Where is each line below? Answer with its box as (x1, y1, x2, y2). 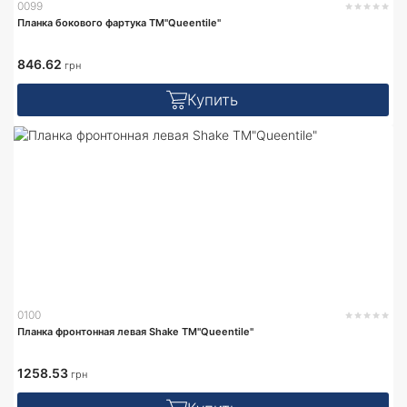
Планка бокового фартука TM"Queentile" (17, 15, 221, 29)
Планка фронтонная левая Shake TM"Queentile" (17, 324, 253, 338)
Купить (186, 90, 238, 109)
